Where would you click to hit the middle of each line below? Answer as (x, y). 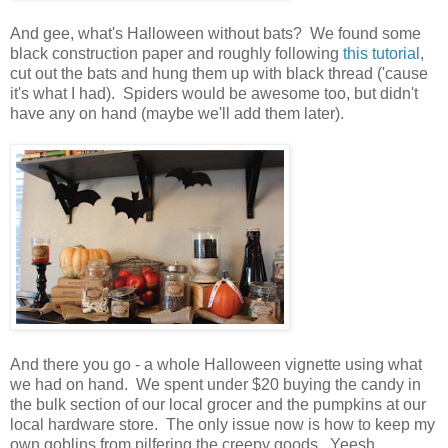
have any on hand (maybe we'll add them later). (177, 113)
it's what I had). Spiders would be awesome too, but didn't (214, 93)
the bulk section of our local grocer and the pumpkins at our (218, 404)
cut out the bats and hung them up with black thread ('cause (219, 73)
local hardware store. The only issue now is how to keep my (222, 424)
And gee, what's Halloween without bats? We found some (215, 33)
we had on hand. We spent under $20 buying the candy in (215, 384)
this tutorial (381, 53)
